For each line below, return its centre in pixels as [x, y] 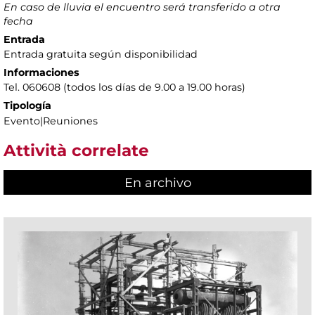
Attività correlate [76, 150]
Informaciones [41, 72]
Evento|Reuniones [51, 121]
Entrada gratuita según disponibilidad [101, 54]
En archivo [157, 183]
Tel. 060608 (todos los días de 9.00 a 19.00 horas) [124, 87]
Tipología [27, 105]
